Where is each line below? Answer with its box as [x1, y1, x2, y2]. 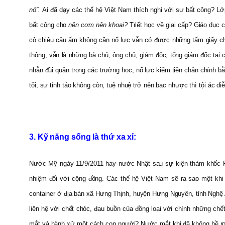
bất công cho [29, 21, 69, 29]
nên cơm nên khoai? [68, 21, 130, 29]
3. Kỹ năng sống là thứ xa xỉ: [29, 132, 137, 141]
